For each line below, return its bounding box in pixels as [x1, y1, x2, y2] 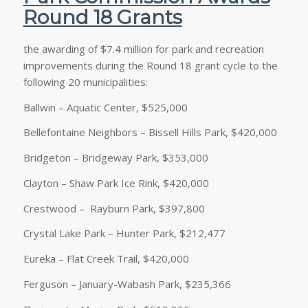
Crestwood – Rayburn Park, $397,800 [23, 201, 205, 215]
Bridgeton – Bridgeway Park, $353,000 [23, 151, 208, 164]
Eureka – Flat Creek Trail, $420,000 [23, 252, 189, 265]
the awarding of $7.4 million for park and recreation [23, 41, 264, 56]
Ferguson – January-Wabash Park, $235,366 [23, 276, 231, 291]
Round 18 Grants [23, 5, 182, 29]
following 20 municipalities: [23, 74, 148, 89]
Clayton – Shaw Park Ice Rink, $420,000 [23, 175, 209, 190]
